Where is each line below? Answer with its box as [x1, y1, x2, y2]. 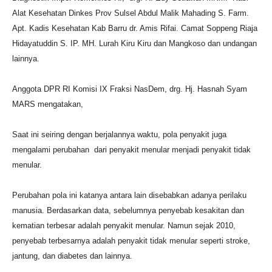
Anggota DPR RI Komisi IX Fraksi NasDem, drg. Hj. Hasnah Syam [12, 84, 247, 93]
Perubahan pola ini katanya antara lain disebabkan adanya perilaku [12, 190, 246, 200]
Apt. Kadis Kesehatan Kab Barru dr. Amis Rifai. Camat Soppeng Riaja [12, 23, 257, 33]
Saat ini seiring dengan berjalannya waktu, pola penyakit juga [12, 129, 226, 139]
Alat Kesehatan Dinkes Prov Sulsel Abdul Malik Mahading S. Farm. [12, 8, 251, 18]
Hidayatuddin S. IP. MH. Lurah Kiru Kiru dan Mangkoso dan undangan [12, 38, 257, 48]
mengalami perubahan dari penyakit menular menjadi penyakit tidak [12, 144, 251, 154]
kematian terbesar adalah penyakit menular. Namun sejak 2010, [12, 220, 236, 230]
